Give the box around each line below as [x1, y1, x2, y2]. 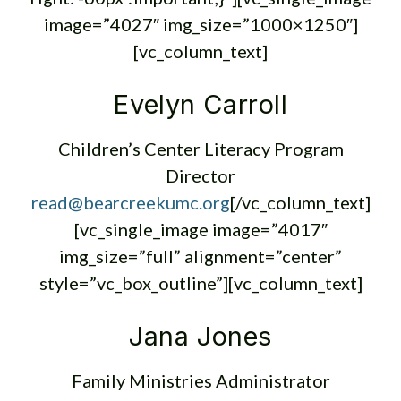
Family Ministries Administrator [71, 370, 330, 391]
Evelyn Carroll [113, 89, 288, 120]
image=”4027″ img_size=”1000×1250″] [43, 13, 358, 35]
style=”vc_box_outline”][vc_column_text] [38, 272, 363, 294]
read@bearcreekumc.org [30, 192, 230, 213]
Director [166, 165, 235, 186]
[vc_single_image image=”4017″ [73, 218, 328, 240]
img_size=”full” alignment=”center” [59, 245, 342, 267]
